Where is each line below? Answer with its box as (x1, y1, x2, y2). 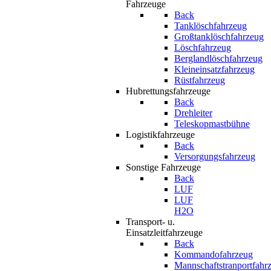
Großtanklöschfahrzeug (174, 31, 264, 42)
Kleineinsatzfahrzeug (174, 64, 255, 74)
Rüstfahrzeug (174, 75, 225, 85)
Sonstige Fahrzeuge (126, 162, 201, 172)
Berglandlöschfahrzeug (174, 53, 263, 64)
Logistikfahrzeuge (126, 129, 195, 140)
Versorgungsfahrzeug (174, 151, 255, 162)
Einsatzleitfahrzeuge (126, 227, 203, 238)
